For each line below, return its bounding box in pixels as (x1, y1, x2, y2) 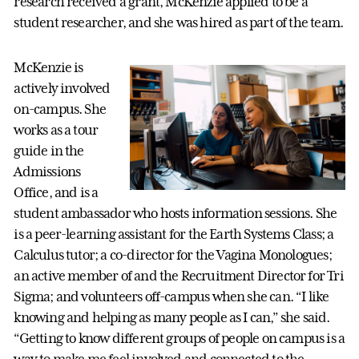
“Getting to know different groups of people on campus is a (14, 329, 345, 346)
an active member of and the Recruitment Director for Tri (14, 267, 344, 284)
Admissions (14, 163, 81, 179)
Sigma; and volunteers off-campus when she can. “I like (14, 288, 329, 305)
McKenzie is (14, 58, 83, 75)
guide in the (14, 142, 84, 159)
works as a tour (14, 121, 99, 138)
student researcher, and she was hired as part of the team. (14, 14, 344, 30)
